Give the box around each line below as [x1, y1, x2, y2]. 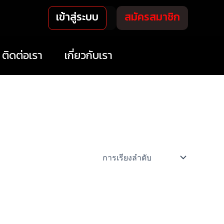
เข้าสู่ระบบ [56, 8, 98, 24]
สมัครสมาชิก [124, 8, 180, 24]
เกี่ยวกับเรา [64, 46, 112, 63]
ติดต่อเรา [1, 46, 42, 63]
